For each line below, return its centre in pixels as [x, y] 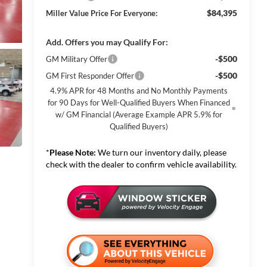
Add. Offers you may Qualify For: [107, 42]
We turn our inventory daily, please [161, 153]
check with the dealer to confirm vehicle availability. [141, 164]
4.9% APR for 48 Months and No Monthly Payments [139, 91]
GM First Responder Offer [90, 76]
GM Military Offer [76, 59]
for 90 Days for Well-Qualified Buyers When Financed [139, 103]
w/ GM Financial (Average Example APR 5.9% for [139, 115]
